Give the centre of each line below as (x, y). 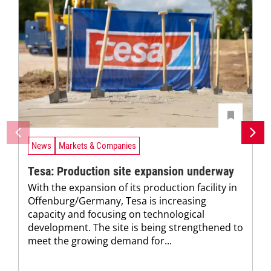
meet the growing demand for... (100, 241)
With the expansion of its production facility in (132, 188)
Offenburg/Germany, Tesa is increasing (117, 201)
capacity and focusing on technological (116, 214)
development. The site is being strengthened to (135, 228)
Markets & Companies (97, 145)
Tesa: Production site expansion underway (131, 171)
